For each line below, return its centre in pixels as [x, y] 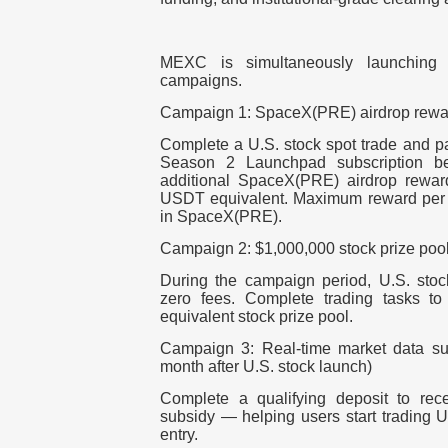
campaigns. [201, 81]
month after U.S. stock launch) [266, 367]
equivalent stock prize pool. [256, 317]
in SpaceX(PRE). [221, 217]
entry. [179, 435]
